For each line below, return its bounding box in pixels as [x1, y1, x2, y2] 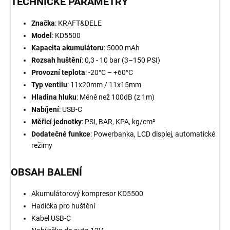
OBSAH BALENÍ [11, 166, 82, 179]
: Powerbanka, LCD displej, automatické [90, 130, 215, 139]
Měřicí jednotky [31, 118, 82, 126]
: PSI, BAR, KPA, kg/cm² [82, 118, 155, 126]
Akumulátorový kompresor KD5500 [31, 189, 143, 198]
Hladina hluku [31, 93, 76, 102]
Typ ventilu [31, 81, 67, 89]
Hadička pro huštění [31, 202, 95, 210]
